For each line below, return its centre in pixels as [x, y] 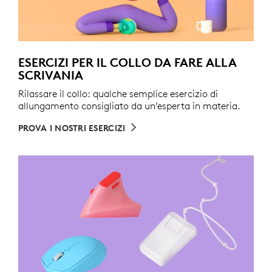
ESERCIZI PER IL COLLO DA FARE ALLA [127, 63]
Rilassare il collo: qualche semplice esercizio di [118, 94]
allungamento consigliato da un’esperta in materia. [129, 106]
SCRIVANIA [51, 75]
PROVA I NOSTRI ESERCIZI [72, 128]
